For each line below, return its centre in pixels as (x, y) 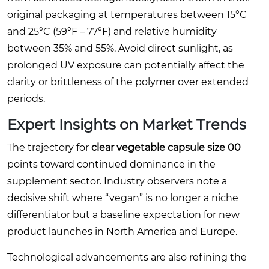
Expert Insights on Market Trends (127, 124)
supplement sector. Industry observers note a (117, 181)
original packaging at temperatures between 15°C (127, 14)
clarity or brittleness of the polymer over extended (128, 82)
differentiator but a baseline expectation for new (123, 214)
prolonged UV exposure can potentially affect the (126, 65)
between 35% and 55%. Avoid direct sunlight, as (120, 48)
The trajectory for (49, 147)
